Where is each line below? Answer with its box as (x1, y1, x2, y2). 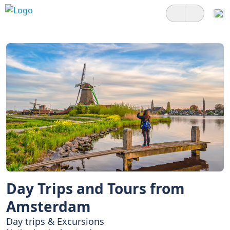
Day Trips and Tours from (6, 179, 185, 198)
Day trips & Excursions (6, 215, 104, 227)
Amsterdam (6, 197, 91, 216)
